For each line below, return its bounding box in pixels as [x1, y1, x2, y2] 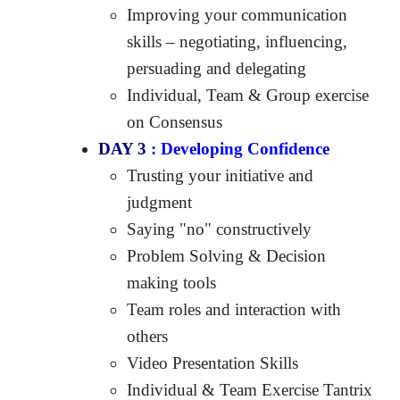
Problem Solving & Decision [127, 246, 327, 265]
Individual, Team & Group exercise [127, 85, 370, 104]
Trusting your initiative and [127, 165, 314, 185]
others [127, 326, 169, 346]
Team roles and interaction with [127, 299, 342, 319]
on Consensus [127, 112, 223, 131]
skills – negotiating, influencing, [127, 31, 348, 51]
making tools [127, 272, 217, 292]
